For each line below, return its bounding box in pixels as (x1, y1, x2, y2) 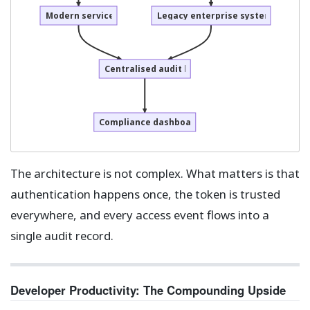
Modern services (45, 9, 118, 21)
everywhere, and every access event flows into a (10, 207, 269, 224)
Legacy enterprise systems (156, 9, 277, 21)
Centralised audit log (104, 62, 198, 75)
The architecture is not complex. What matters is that (10, 165, 300, 182)
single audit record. (10, 228, 113, 244)
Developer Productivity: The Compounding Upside (10, 281, 286, 298)
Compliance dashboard (98, 116, 201, 128)
